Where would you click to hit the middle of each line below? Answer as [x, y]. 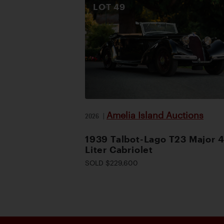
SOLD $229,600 [111, 163]
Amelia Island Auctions [155, 115]
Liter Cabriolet [119, 149]
